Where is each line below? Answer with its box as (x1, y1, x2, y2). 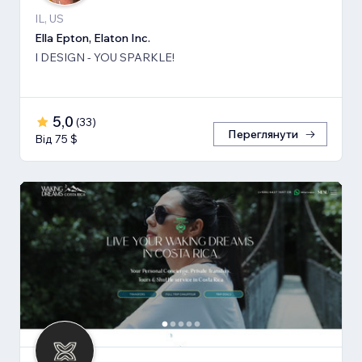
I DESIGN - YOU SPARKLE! (35, 49, 175, 65)
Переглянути (228, 126, 298, 141)
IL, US (35, 11, 64, 26)
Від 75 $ (35, 131, 78, 146)
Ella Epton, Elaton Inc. (35, 30, 150, 45)
